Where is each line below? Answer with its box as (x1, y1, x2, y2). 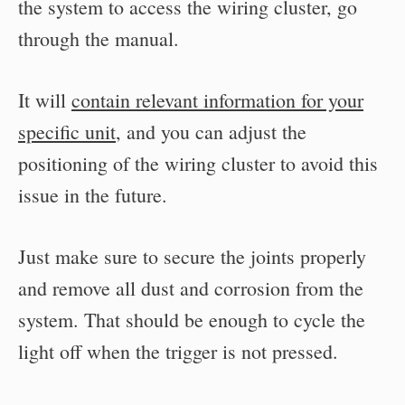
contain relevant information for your (71, 86, 363, 113)
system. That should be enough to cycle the (18, 306, 365, 333)
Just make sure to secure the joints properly (18, 242, 366, 269)
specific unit (18, 118, 116, 145)
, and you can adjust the (116, 118, 306, 145)
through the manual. (18, 24, 179, 52)
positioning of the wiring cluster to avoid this (18, 149, 378, 176)
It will (18, 86, 71, 113)
